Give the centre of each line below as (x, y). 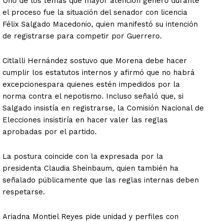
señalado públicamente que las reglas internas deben (101, 180)
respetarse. (24, 192)
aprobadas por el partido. (50, 132)
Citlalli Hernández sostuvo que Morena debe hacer (95, 61)
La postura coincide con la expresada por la (83, 157)
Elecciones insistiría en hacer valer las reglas (85, 120)
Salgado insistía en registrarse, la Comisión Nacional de (103, 108)
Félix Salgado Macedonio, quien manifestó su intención (100, 24)
